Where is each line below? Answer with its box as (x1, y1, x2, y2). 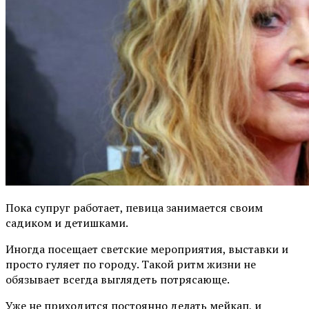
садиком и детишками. (6, 215, 128, 230)
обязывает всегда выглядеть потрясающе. (6, 271, 230, 287)
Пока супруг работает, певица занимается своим (6, 199, 263, 215)
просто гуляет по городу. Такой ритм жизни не (6, 256, 256, 272)
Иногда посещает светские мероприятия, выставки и (6, 241, 288, 257)
